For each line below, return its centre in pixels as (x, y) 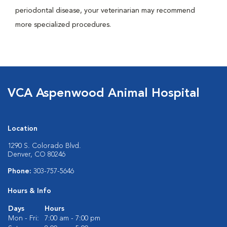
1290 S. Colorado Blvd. (44, 146)
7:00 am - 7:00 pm (72, 218)
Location (23, 129)
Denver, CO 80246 (36, 155)
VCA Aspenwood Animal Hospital (104, 94)
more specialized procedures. (63, 25)
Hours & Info (29, 191)
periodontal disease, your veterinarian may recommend (105, 11)
